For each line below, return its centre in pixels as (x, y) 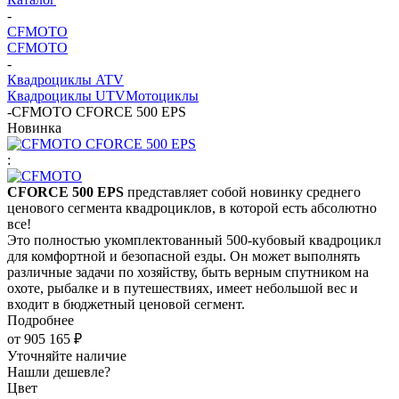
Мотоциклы (162, 96)
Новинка (34, 128)
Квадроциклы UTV (66, 96)
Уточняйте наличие (67, 356)
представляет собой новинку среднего (242, 192)
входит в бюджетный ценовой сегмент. (126, 305)
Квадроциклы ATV (65, 80)
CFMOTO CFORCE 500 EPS (99, 112)
